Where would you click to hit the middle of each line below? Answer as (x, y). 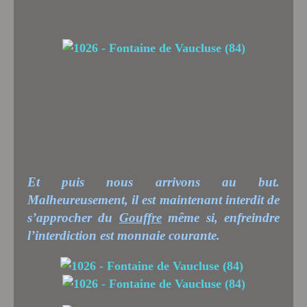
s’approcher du (73, 217)
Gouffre (140, 217)
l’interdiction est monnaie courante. (124, 235)
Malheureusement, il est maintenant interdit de (153, 199)
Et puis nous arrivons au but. (153, 182)
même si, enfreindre (221, 217)
